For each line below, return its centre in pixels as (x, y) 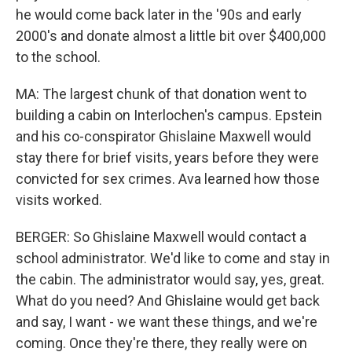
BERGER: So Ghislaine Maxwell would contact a (161, 237)
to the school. (58, 57)
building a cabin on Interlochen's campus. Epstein (169, 115)
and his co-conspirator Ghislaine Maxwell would (163, 136)
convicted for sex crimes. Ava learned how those (168, 179)
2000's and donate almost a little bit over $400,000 (171, 36)
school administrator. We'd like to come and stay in (173, 258)
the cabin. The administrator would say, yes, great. (170, 279)
